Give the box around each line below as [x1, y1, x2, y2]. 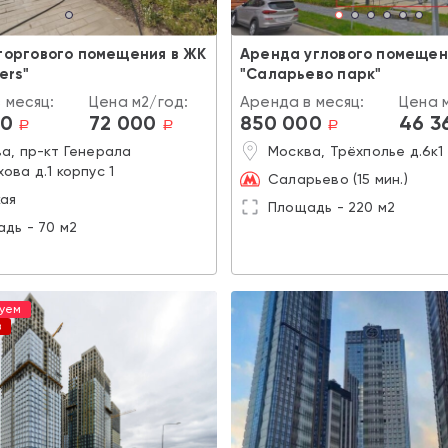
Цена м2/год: [89, 92, 189, 111]
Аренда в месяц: [240, 92, 365, 111]
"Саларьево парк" [240, 64, 382, 83]
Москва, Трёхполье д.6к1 [268, 142, 444, 159]
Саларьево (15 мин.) [268, 170, 408, 187]
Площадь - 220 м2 [268, 198, 396, 215]
